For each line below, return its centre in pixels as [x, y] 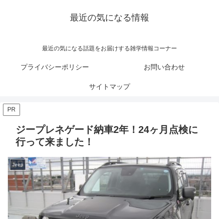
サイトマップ [109, 87]
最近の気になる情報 [109, 18]
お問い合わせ [164, 67]
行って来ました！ [55, 142]
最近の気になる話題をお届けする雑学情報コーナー [109, 49]
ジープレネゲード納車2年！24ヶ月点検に [107, 130]
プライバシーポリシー [55, 67]
